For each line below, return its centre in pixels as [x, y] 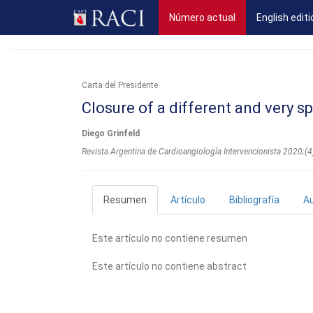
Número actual [202, 17]
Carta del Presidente [120, 85]
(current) [255, 17]
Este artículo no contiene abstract [169, 266]
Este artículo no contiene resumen [170, 238]
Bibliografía [254, 200]
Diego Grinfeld [111, 133]
